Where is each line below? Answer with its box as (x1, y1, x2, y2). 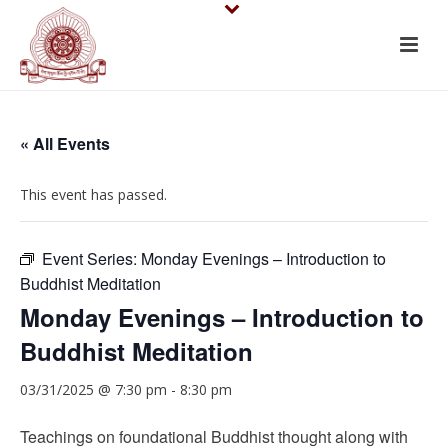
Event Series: (42, 247, 141, 270)
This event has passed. (20, 185, 167, 204)
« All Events (20, 132, 110, 155)
